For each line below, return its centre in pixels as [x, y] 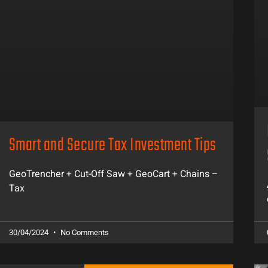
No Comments [83, 233]
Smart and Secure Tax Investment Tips [112, 146]
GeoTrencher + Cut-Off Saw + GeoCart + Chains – [113, 174]
